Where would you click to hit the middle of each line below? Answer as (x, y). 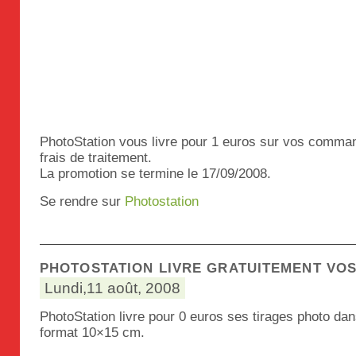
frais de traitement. (96, 158)
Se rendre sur (82, 201)
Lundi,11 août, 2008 (112, 288)
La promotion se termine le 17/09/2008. (155, 174)
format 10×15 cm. (92, 333)
